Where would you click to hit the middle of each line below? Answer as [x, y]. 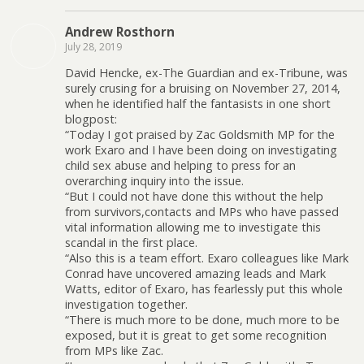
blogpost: [91, 119]
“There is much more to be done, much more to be [202, 320]
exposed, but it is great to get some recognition [196, 336]
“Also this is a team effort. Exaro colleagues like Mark [207, 258]
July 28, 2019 [93, 46]
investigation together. [126, 305]
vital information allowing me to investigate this [193, 227]
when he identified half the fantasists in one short [198, 104]
